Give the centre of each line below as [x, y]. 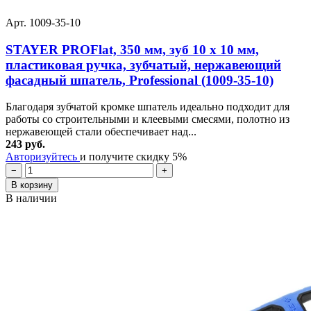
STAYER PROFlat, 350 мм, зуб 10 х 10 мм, [132, 49]
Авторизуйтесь [43, 157]
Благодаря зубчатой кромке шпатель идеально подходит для [148, 107]
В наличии [31, 199]
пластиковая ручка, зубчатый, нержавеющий [143, 65]
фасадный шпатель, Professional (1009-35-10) [140, 80]
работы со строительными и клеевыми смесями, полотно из [148, 119]
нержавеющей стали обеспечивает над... [101, 132]
